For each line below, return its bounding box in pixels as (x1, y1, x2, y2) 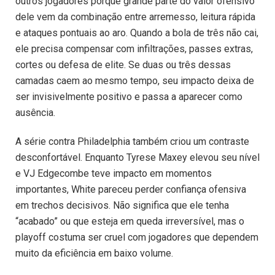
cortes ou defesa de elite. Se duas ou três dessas (15, 58, 231, 71)
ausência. (15, 106, 55, 118)
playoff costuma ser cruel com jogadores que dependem (15, 231, 258, 243)
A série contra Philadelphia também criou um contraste (15, 135, 249, 147)
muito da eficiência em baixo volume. (15, 247, 173, 259)
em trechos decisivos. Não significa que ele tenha (15, 199, 229, 211)
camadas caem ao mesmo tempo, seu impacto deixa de (15, 74, 254, 87)
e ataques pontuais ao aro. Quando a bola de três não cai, (15, 26, 258, 39)
